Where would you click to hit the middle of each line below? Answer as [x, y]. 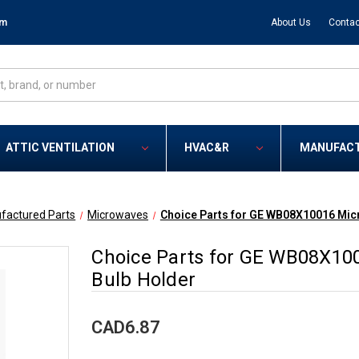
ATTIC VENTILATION [61, 148]
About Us [290, 22]
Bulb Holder [143, 280]
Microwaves [118, 215]
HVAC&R [207, 148]
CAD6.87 [126, 328]
